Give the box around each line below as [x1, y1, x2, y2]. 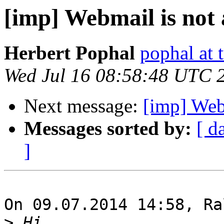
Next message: [24, 95, 143, 117]
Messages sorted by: [24, 117, 191, 139]
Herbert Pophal [4, 42, 135, 64]
